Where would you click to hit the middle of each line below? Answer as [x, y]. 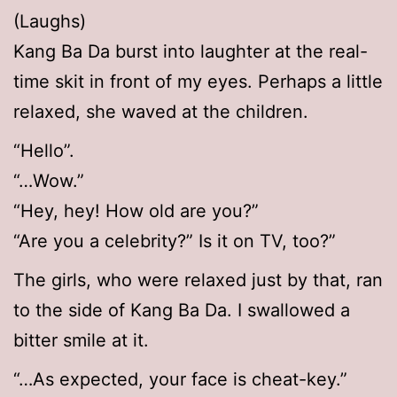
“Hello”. [44, 151]
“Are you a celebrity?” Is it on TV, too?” [175, 241]
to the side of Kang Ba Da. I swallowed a [182, 311]
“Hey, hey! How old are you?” [136, 211]
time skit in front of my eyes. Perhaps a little [198, 82]
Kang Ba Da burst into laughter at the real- [191, 52]
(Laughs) [50, 22]
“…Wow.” [49, 181]
